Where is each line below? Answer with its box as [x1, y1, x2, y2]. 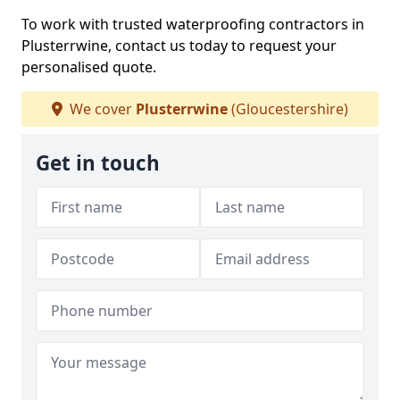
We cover [66, 99, 136, 119]
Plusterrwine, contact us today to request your [21, 36, 337, 55]
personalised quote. [21, 57, 156, 77]
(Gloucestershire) [228, 99, 348, 119]
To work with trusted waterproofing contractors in [21, 14, 364, 34]
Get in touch [36, 149, 160, 177]
